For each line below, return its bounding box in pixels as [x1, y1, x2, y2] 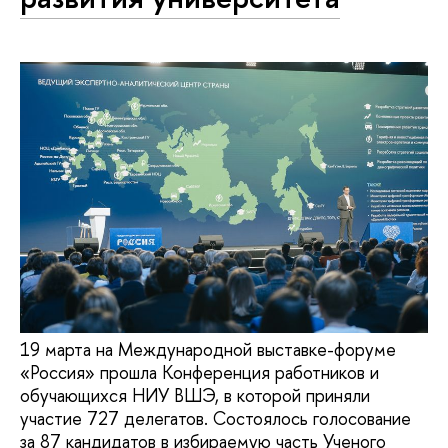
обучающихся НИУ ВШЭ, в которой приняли [20, 382, 370, 408]
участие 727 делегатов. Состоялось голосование [20, 405, 411, 431]
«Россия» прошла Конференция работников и [20, 359, 379, 385]
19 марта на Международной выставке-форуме [20, 336, 396, 362]
